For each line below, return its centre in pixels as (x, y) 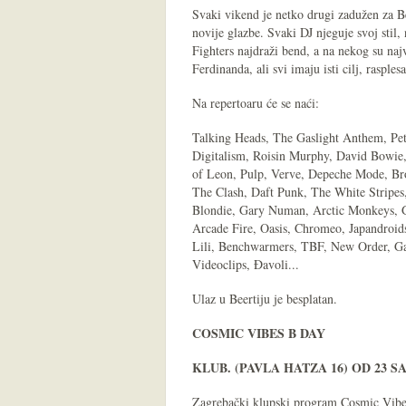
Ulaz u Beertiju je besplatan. (265, 299)
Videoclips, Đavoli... (246, 264)
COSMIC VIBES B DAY (259, 333)
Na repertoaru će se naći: (256, 103)
